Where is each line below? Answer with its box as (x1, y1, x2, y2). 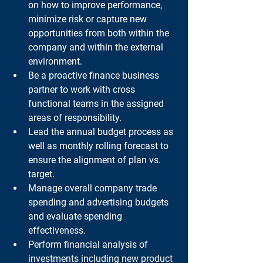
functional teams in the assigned (28, 98, 166, 109)
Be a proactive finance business (28, 70, 161, 81)
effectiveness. (28, 225, 86, 236)
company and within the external (28, 42, 166, 53)
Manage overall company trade (28, 183, 159, 194)
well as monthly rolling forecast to (28, 140, 171, 151)
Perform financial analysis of (28, 239, 150, 250)
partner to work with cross (28, 84, 137, 95)
